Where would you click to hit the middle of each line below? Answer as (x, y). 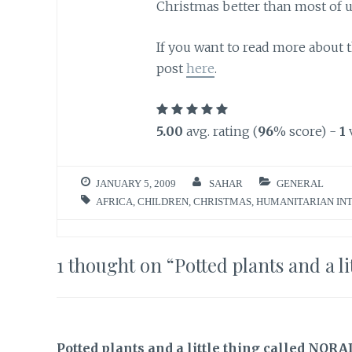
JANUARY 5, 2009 (136, 184)
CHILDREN (163, 202)
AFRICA (114, 202)
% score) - (306, 131)
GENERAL (300, 184)
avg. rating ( (220, 131)
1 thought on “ (115, 264)
